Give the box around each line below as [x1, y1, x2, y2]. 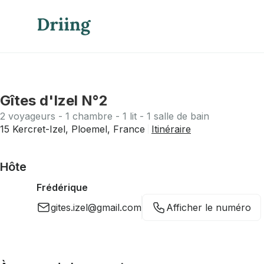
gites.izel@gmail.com [51, 202, 141, 213]
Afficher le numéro [166, 202, 251, 213]
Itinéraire [151, 123, 191, 135]
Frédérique [37, 181, 88, 193]
